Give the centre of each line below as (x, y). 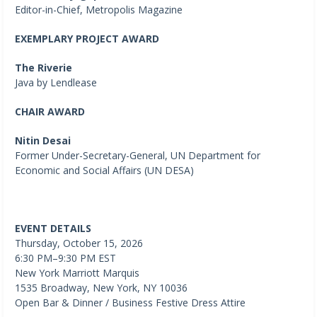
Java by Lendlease (56, 82)
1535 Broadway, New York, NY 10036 (101, 287)
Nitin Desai (43, 140)
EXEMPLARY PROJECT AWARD (87, 38)
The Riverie (44, 67)
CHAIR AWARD (50, 111)
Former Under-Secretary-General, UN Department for (138, 155)
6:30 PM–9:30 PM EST (65, 258)
